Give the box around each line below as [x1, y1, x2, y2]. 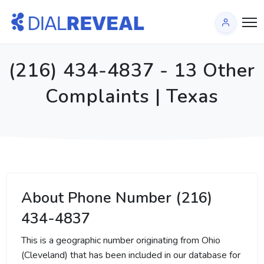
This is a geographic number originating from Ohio [21, 234, 220, 247]
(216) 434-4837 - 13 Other [9, 58, 255, 83]
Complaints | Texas [45, 84, 219, 109]
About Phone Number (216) [21, 187, 212, 208]
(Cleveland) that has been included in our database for [21, 249, 240, 262]
